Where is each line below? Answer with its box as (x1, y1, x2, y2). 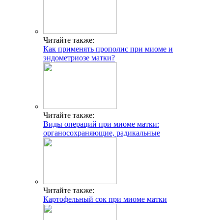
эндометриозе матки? (43, 54, 115, 62)
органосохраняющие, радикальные (43, 129, 160, 137)
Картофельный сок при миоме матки (43, 195, 167, 204)
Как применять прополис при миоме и (43, 45, 173, 54)
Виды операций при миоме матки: (43, 120, 159, 129)
